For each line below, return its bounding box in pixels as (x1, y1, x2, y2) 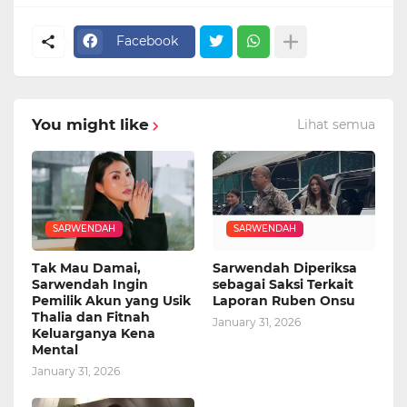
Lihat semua (297, 116, 375, 134)
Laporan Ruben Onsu (213, 292, 355, 309)
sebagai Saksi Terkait (213, 275, 353, 293)
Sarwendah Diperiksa (213, 259, 357, 276)
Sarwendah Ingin (32, 275, 148, 293)
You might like (32, 114, 149, 134)
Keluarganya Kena (32, 324, 155, 342)
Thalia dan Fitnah (32, 308, 150, 325)
